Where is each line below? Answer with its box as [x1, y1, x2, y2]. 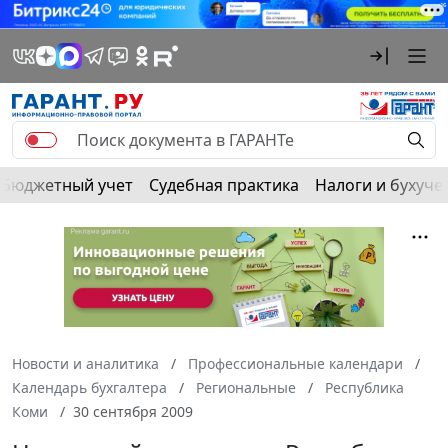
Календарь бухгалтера [12, 377, 167, 397]
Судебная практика [149, 173, 299, 196]
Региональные [196, 377, 296, 397]
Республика [325, 377, 404, 397]
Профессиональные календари [188, 353, 403, 373]
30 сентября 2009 [73, 401, 193, 421]
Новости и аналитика [12, 353, 159, 373]
